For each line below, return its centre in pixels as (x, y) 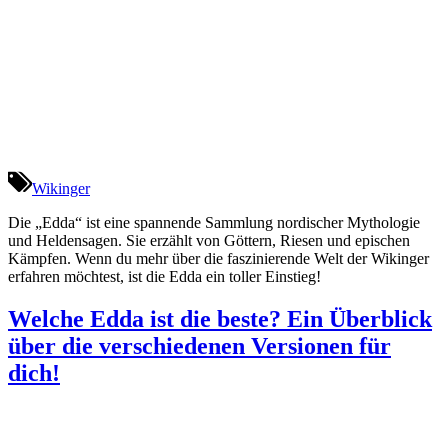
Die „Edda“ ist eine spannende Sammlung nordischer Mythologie (214, 223)
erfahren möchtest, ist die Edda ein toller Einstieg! (164, 277)
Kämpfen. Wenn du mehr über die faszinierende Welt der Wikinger (218, 259)
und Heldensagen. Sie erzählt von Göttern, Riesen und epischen (209, 241)
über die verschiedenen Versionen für (199, 346)
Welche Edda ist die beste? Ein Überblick (220, 319)
